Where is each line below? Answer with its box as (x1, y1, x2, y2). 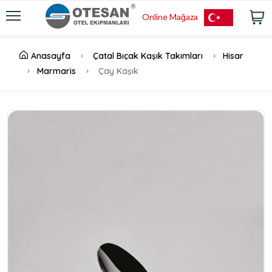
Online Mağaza (141, 12, 198, 22)
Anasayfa (31, 50, 70, 61)
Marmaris (37, 66, 76, 76)
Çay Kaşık (96, 66, 138, 76)
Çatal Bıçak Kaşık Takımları (93, 50, 203, 61)
